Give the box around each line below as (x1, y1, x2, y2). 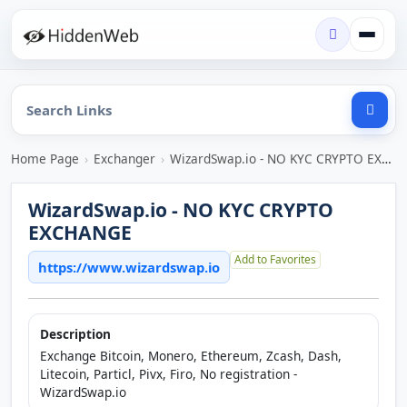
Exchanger (94, 150, 155, 167)
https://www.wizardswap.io (38, 258, 220, 276)
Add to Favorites (234, 252, 316, 267)
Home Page (11, 150, 79, 167)
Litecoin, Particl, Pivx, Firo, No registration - (40, 365, 297, 382)
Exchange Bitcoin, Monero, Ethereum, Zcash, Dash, (40, 347, 342, 364)
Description (40, 325, 111, 342)
